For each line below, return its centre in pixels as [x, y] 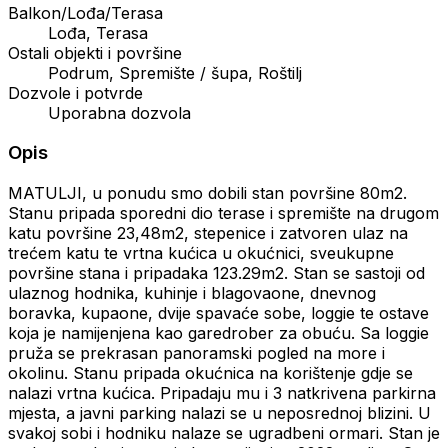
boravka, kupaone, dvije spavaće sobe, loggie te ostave [218, 313]
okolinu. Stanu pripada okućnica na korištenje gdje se [210, 373]
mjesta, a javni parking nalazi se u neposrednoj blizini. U [219, 413]
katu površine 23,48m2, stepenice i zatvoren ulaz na [208, 233]
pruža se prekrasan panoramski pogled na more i [196, 353]
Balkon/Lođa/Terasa [85, 12]
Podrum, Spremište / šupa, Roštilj [175, 72]
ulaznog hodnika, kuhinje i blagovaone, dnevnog [192, 293]
